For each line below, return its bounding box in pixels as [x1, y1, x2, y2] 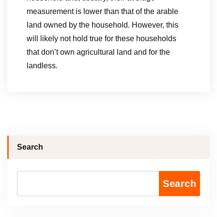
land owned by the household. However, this [27, 21, 178, 29]
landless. [27, 62, 58, 70]
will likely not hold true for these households [27, 34, 176, 43]
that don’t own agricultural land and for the [27, 48, 170, 56]
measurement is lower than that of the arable [27, 7, 178, 15]
